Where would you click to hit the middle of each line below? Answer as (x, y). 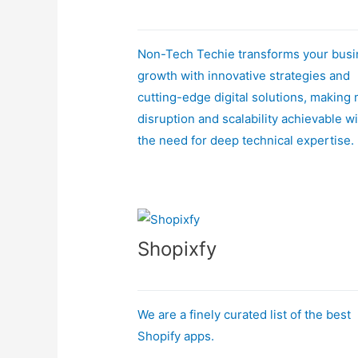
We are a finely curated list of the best (245, 314)
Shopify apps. (176, 336)
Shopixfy (177, 249)
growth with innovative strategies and (244, 75)
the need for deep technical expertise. (246, 140)
